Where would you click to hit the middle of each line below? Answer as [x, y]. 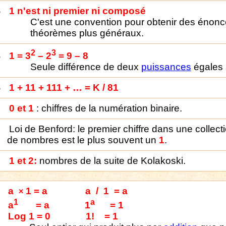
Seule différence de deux [86, 67]
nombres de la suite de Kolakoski [110, 161]
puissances [166, 67]
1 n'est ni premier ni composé [77, 11]
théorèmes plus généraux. [87, 33]
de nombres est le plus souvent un [83, 140]
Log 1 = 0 [30, 216]
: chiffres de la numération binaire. [109, 108]
